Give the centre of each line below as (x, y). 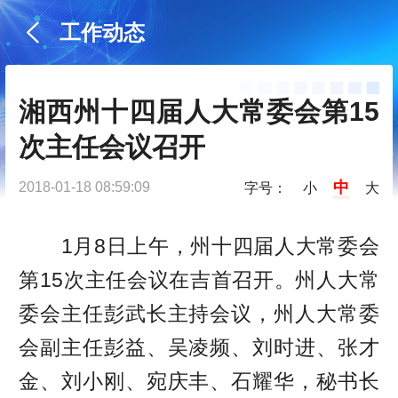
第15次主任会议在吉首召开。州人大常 (199, 280)
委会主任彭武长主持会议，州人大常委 (199, 314)
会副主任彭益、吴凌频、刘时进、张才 (199, 348)
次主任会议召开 (112, 147)
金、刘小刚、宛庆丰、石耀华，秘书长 (199, 382)
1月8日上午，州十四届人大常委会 (199, 247)
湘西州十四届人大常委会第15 (199, 112)
